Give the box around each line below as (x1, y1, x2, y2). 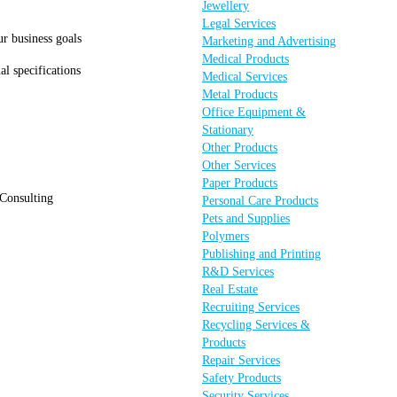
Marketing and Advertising (202, 35, 336, 48)
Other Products (202, 141, 277, 154)
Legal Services (202, 17, 276, 30)
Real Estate (202, 283, 258, 296)
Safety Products (202, 371, 281, 385)
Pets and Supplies (202, 212, 290, 225)
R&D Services (202, 265, 274, 278)
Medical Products (202, 52, 289, 66)
